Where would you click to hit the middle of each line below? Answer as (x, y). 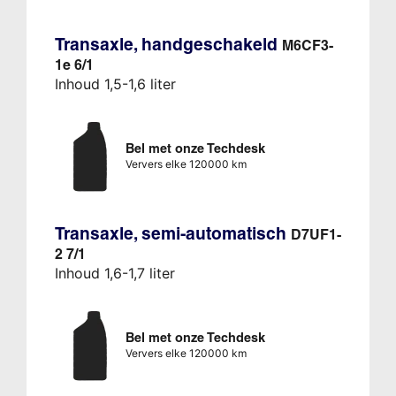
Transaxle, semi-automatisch (172, 233)
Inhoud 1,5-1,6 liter (115, 84)
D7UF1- (316, 234)
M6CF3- (307, 45)
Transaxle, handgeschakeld (168, 44)
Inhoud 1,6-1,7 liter (114, 273)
